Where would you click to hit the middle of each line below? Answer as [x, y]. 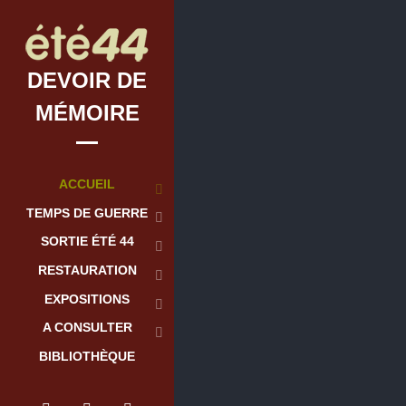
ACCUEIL [87, 184]
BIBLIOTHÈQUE [87, 357]
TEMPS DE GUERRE [87, 213]
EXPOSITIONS [87, 299]
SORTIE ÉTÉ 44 [87, 242]
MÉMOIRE [87, 113]
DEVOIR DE [87, 80]
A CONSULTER [87, 328]
